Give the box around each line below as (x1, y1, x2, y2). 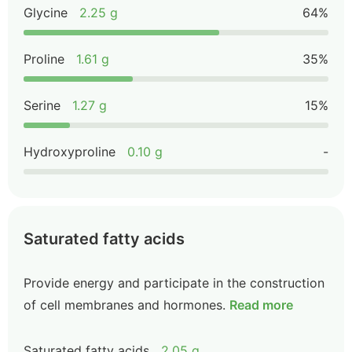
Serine (24, 97, 60, 113)
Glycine (24, 5, 68, 20)
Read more (229, 297, 293, 313)
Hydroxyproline (24, 144, 115, 159)
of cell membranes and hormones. (24, 297, 225, 313)
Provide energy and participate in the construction (24, 275, 324, 291)
